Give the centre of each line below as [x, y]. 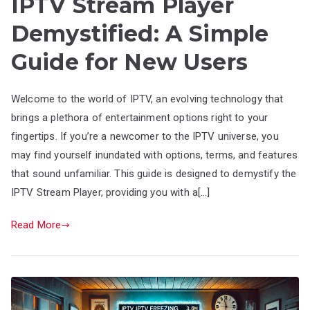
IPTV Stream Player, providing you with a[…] [111, 193]
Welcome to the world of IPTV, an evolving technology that [147, 99]
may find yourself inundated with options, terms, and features [155, 155]
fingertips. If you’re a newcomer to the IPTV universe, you [145, 137]
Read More [36, 225]
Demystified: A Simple [140, 34]
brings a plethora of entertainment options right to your [140, 118]
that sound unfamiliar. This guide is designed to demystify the [154, 174]
